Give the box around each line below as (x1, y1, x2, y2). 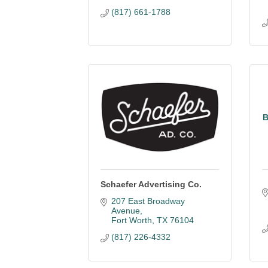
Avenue (111, 206, 140, 215)
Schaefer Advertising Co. (100, 179, 202, 189)
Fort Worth (111, 215, 152, 225)
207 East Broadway (111, 196, 185, 206)
